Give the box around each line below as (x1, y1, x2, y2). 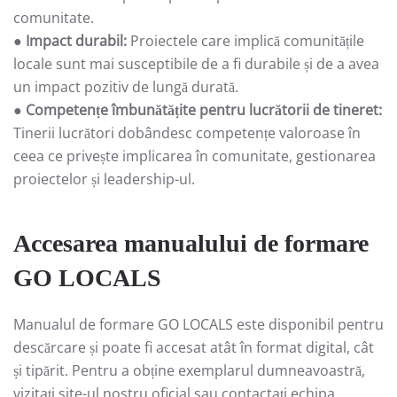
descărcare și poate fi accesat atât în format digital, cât (13, 337, 374, 357)
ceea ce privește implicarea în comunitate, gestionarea (13, 145, 376, 166)
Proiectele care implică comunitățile (127, 30, 364, 51)
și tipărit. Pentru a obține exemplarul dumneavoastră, (13, 360, 365, 380)
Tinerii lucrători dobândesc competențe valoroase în (13, 122, 361, 143)
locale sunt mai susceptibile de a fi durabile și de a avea (13, 53, 379, 74)
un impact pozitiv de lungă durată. (13, 76, 238, 97)
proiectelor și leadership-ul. (13, 168, 195, 189)
